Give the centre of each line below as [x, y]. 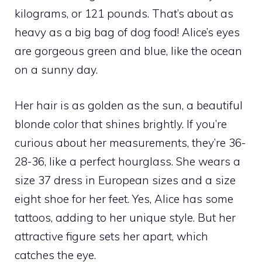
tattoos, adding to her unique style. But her [125, 217]
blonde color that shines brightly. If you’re [121, 124]
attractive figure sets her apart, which [111, 236]
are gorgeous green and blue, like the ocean [128, 51]
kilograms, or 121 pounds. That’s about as [124, 14]
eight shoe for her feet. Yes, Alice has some [124, 199]
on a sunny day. [56, 70]
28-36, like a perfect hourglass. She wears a [127, 161]
